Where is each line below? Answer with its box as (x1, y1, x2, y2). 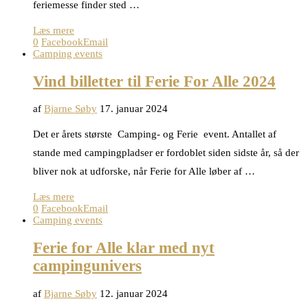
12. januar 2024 (100, 287, 168, 299)
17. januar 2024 (100, 103, 168, 115)
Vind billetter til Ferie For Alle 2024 (33, 72, 276, 90)
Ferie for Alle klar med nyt (33, 239, 214, 256)
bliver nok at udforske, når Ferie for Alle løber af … (33, 166, 255, 177)
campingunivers (33, 256, 142, 274)
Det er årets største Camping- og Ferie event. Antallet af (33, 129, 276, 140)
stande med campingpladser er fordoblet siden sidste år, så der (33, 147, 299, 159)
